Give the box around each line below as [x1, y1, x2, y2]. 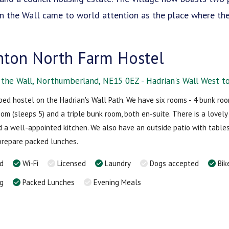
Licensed [57, 158, 86, 168]
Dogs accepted [150, 158, 199, 168]
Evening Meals [94, 177, 142, 187]
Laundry [105, 158, 131, 168]
